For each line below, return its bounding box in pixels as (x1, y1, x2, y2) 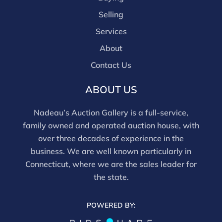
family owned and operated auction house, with (23, 120, 199, 131)
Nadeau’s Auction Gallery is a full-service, (34, 108, 188, 118)
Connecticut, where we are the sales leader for (25, 159, 197, 169)
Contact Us (91, 60, 131, 70)
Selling (99, 9, 123, 20)
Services (95, 26, 127, 37)
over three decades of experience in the (38, 133, 184, 144)
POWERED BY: (87, 201, 135, 210)
